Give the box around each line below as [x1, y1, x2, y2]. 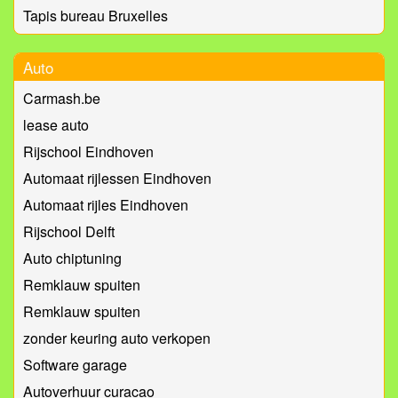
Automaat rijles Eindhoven [23, 195, 188, 216]
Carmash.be [23, 88, 100, 109]
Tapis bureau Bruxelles [23, 5, 168, 27]
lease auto [23, 115, 89, 136]
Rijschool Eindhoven [23, 141, 154, 163]
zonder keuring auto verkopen [23, 328, 211, 349]
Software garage [23, 354, 127, 376]
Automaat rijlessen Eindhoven [23, 168, 211, 189]
